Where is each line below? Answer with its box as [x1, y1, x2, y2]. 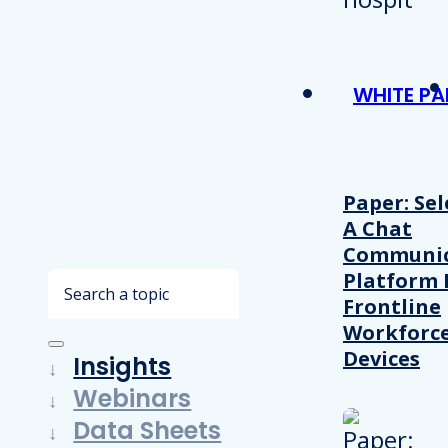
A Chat [343, 214, 412, 242]
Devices [343, 344, 420, 372]
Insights [73, 349, 172, 383]
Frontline [343, 292, 441, 320]
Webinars [73, 381, 192, 415]
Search [47, 267, 122, 301]
